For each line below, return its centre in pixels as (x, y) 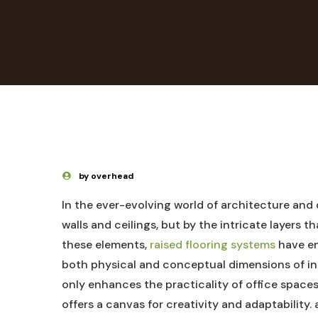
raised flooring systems (213, 245)
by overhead (106, 176)
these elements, (106, 245)
